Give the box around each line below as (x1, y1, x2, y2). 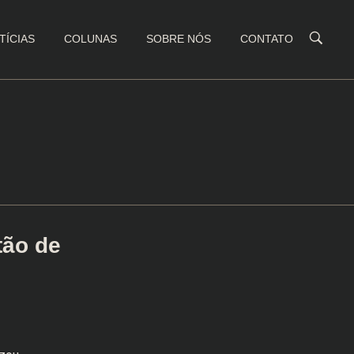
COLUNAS (64, 32, 118, 45)
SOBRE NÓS (146, 32, 212, 45)
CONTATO (240, 32, 294, 45)
